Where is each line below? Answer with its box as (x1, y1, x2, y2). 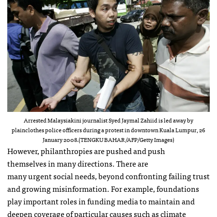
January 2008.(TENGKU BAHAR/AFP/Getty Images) (43, 134, 174, 144)
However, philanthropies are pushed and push (7, 144, 165, 157)
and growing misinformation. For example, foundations (7, 182, 199, 195)
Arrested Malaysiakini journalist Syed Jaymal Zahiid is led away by (24, 115, 193, 125)
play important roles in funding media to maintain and (7, 194, 195, 207)
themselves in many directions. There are (7, 156, 148, 170)
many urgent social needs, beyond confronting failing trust (7, 169, 210, 182)
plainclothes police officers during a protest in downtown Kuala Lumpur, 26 (12, 124, 205, 135)
